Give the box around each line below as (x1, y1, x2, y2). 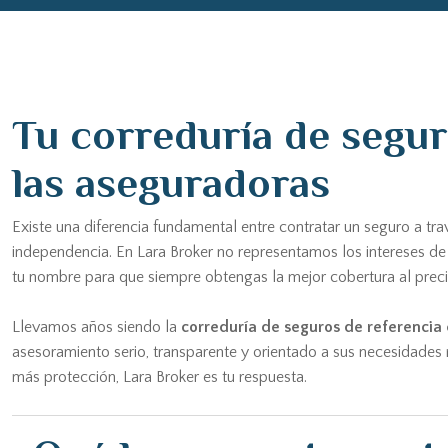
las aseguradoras (12, 159, 330, 206)
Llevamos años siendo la (12, 318, 181, 336)
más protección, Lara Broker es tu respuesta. (12, 368, 307, 386)
